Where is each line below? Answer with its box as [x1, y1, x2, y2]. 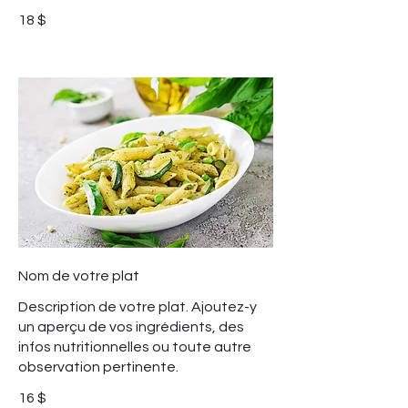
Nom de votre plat [18, 269, 139, 284]
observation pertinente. [18, 360, 178, 375]
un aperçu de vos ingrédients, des [18, 320, 244, 335]
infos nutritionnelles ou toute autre [18, 340, 251, 355]
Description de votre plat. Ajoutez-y [18, 300, 257, 315]
